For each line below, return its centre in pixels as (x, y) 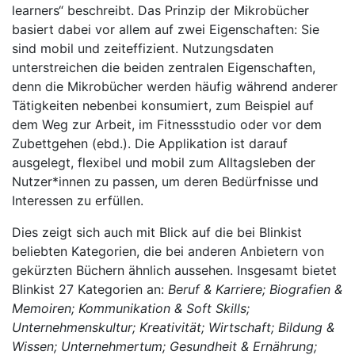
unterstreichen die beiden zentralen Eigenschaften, (164, 67)
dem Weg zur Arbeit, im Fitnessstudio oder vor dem (167, 124)
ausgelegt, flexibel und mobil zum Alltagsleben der (164, 162)
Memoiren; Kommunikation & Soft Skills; (131, 308)
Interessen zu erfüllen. (78, 200)
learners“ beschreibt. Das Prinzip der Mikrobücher (160, 10)
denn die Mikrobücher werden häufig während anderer (175, 86)
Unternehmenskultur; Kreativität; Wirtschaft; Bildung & (173, 327)
